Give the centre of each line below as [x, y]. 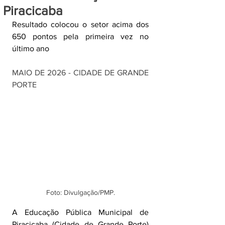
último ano [31, 48]
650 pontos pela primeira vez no [80, 36]
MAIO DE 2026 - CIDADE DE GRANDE [80, 73]
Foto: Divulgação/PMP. [80, 193]
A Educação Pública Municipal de [80, 212]
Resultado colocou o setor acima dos [80, 24]
